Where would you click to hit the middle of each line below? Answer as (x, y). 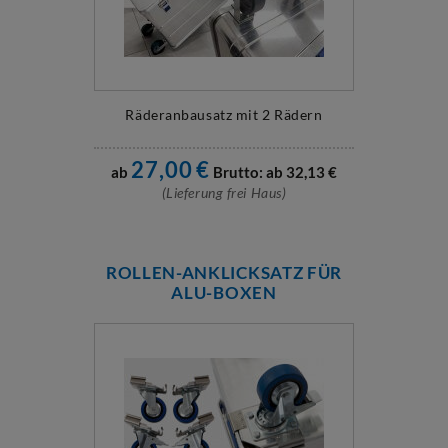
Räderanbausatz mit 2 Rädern (224, 114)
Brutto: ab (247, 172)
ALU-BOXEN (224, 292)
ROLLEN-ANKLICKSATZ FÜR (224, 272)
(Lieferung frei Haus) (224, 192)
